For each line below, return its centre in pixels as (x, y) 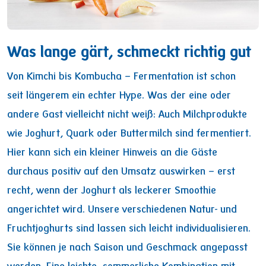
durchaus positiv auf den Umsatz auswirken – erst (121, 172)
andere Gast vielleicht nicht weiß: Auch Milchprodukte (127, 115)
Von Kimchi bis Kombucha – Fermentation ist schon (121, 77)
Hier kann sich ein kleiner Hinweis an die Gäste (112, 153)
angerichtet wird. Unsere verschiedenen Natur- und (122, 210)
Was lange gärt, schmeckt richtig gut (129, 53)
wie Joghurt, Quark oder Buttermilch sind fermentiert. (129, 134)
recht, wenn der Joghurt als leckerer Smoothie (112, 191)
